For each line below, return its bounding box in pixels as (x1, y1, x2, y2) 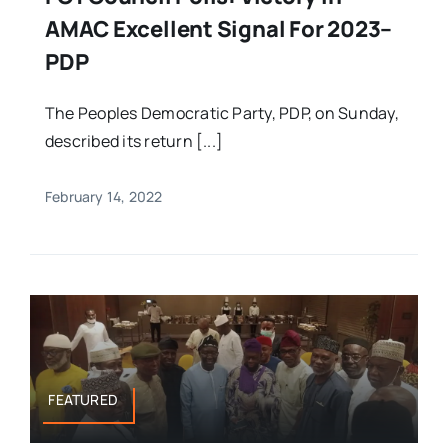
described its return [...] (44, 130, 224, 153)
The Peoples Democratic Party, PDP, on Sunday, (44, 102, 399, 125)
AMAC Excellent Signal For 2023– (44, 14, 393, 45)
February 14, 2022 (44, 187, 163, 207)
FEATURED (48, 389, 119, 409)
